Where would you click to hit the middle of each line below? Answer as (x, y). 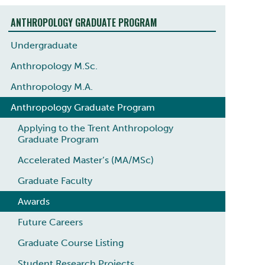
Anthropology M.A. (51, 86)
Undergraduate (44, 45)
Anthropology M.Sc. (54, 66)
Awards (33, 201)
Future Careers (50, 222)
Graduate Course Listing (70, 243)
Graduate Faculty (55, 180)
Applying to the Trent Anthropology (95, 128)
